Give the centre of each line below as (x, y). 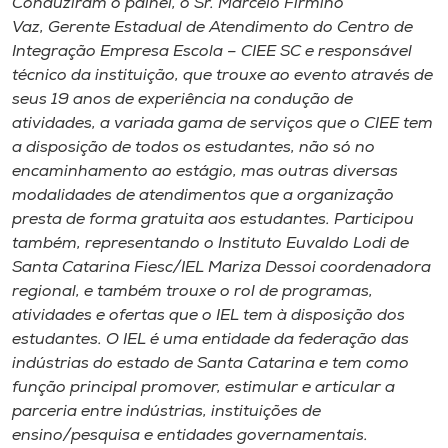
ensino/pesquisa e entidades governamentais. (190, 435)
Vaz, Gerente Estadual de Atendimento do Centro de (212, 27)
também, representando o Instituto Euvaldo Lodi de (210, 243)
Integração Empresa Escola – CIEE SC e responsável (212, 51)
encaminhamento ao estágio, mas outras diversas (205, 171)
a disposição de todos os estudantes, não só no (193, 147)
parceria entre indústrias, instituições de (166, 411)
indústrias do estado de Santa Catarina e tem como (210, 363)
